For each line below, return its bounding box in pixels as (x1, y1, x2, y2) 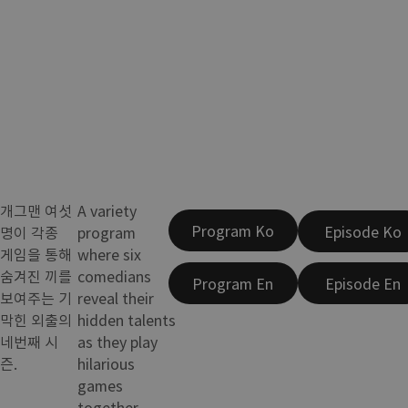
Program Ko (191, 219, 275, 242)
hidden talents (77, 308, 177, 331)
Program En (192, 271, 274, 294)
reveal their (77, 286, 155, 309)
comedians (77, 264, 152, 287)
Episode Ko (323, 219, 402, 242)
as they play (77, 330, 158, 352)
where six (77, 242, 142, 265)
